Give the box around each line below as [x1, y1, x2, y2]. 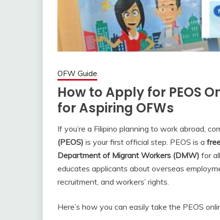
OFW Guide [57, 68, 97, 78]
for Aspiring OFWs [57, 99, 174, 117]
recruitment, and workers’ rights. [57, 176, 169, 187]
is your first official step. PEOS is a [83, 137, 207, 147]
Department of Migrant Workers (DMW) [57, 150, 199, 160]
